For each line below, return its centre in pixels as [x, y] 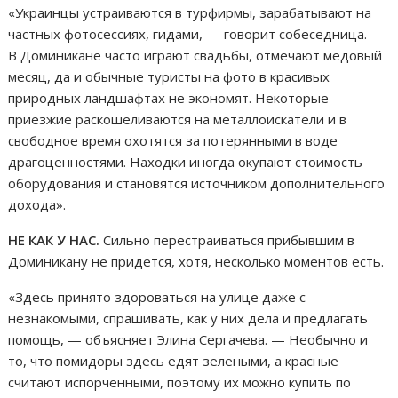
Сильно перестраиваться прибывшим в [227, 239]
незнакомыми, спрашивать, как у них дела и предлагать [188, 318]
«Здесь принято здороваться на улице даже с [157, 296]
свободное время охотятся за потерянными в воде [173, 140]
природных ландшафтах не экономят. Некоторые [169, 97]
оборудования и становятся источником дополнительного [197, 183]
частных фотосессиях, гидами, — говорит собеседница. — [197, 33]
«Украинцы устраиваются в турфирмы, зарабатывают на [190, 12]
